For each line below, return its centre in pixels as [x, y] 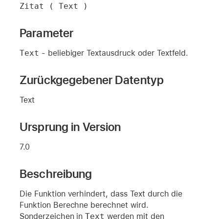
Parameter [47, 33]
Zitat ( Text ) [54, 6]
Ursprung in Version [70, 127]
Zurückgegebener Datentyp [92, 80]
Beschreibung [56, 174]
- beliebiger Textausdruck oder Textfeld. [114, 53]
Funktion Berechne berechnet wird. [84, 205]
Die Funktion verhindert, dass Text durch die [101, 194]
